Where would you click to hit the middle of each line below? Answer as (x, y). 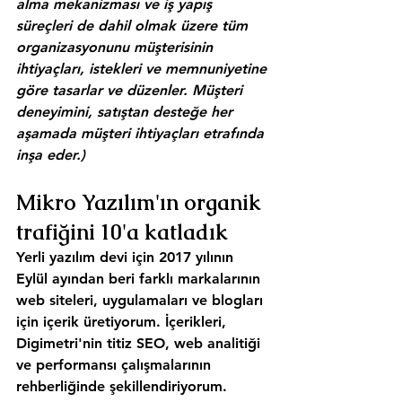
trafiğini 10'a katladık (122, 232)
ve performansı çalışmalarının (116, 365)
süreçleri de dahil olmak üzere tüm (134, 26)
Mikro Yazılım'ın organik (141, 202)
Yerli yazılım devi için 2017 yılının (127, 257)
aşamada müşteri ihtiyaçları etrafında (142, 133)
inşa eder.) (51, 155)
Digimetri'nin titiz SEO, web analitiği (140, 343)
